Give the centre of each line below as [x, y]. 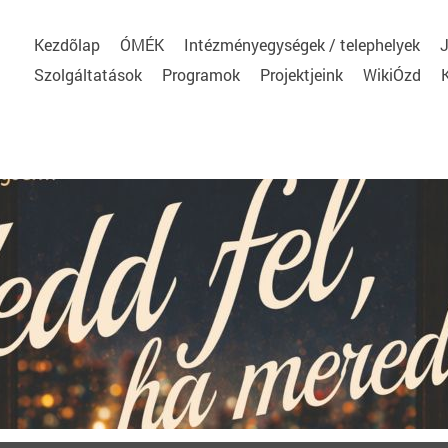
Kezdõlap [67, 44]
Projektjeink [301, 74]
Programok [201, 74]
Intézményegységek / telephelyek [302, 44]
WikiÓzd [392, 74]
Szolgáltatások [88, 74]
